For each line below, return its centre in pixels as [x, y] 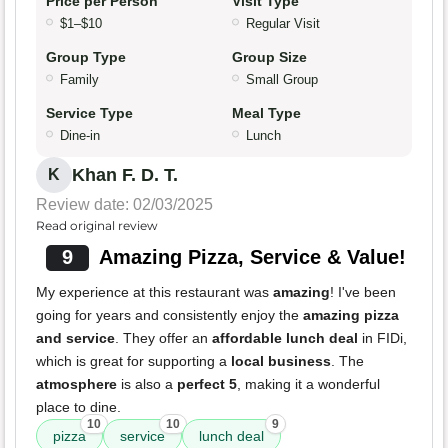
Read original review [97, 226]
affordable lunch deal [285, 338]
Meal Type [266, 113]
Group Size [269, 57]
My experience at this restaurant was [154, 292]
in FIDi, [382, 338]
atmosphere [76, 384]
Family [79, 80]
